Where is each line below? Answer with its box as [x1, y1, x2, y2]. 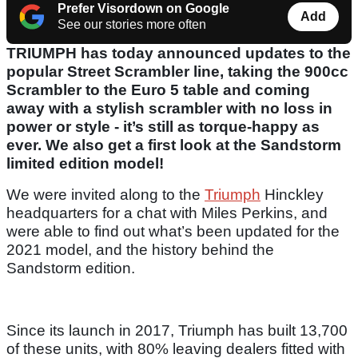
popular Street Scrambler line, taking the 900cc [6, 63, 348, 81]
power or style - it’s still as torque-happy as [6, 118, 320, 136]
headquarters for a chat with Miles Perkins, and [6, 205, 328, 222]
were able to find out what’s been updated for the [6, 223, 340, 241]
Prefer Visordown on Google [58, 2, 229, 16]
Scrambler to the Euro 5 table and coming [6, 82, 310, 99]
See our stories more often [58, 18, 206, 32]
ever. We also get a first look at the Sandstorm [6, 137, 341, 154]
